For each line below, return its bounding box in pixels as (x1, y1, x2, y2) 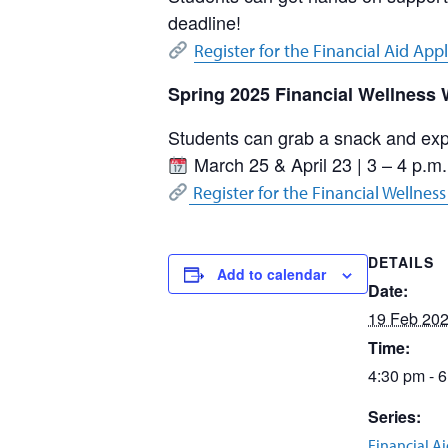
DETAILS (368, 252, 434, 272)
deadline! (168, 9, 241, 35)
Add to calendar (217, 264, 326, 284)
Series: (368, 405, 421, 428)
